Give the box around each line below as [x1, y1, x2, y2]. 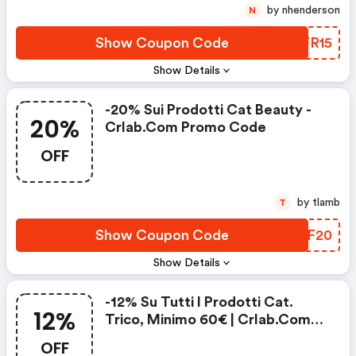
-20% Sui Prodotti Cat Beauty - [105, 103, 311, 117]
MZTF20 [273, 228, 332, 242]
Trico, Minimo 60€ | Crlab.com [105, 312, 311, 327]
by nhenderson [282, 5, 340, 16]
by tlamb [312, 197, 340, 208]
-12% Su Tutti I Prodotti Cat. [105, 295, 293, 309]
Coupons [105, 330, 165, 344]
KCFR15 [281, 36, 332, 50]
